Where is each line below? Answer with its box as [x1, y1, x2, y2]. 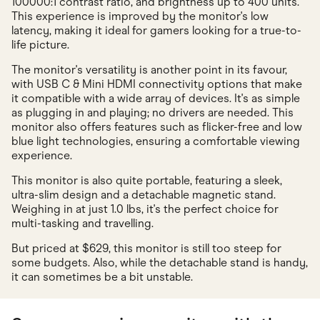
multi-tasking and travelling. [11, 216, 154, 230]
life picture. [11, 37, 69, 51]
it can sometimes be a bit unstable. [11, 269, 193, 284]
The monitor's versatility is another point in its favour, [11, 62, 287, 76]
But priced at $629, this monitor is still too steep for [11, 241, 281, 255]
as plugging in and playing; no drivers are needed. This [11, 105, 294, 119]
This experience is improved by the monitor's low [11, 9, 269, 23]
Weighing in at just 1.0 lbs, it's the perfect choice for [11, 201, 279, 216]
